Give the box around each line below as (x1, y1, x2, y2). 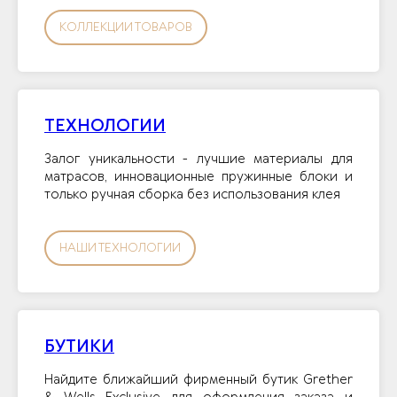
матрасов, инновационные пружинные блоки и (44, 168, 353, 187)
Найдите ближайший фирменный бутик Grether (44, 370, 353, 389)
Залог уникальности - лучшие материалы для (44, 151, 353, 169)
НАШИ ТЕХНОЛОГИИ (59, 240, 181, 257)
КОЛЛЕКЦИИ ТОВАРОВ (59, 19, 192, 36)
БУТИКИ (44, 335, 114, 358)
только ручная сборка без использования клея (44, 186, 340, 205)
